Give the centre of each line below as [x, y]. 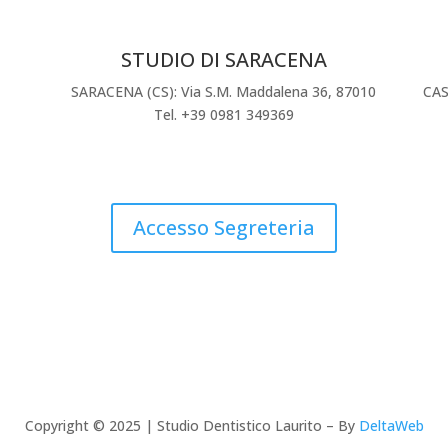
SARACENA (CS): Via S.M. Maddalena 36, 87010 [224, 92]
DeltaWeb [391, 426]
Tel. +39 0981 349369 [223, 115]
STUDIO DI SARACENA [223, 60]
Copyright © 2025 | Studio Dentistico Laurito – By [191, 426]
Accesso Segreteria [224, 228]
